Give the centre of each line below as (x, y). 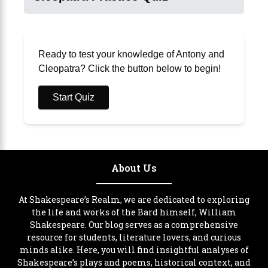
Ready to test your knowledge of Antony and (131, 54)
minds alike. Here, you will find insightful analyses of (134, 250)
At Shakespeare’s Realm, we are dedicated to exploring (134, 200)
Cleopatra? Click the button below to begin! (130, 68)
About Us (134, 167)
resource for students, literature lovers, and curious (134, 237)
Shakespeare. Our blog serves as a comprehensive (134, 225)
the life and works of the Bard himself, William (134, 212)
